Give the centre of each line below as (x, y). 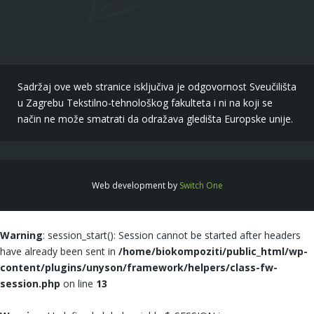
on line (78, 284)
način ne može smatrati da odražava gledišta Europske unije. (155, 119)
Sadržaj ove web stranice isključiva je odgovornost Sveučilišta (157, 87)
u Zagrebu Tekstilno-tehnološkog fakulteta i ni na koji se (145, 103)
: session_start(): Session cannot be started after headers (172, 235)
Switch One (201, 186)
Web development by (135, 186)
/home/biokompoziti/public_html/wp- (213, 252)
